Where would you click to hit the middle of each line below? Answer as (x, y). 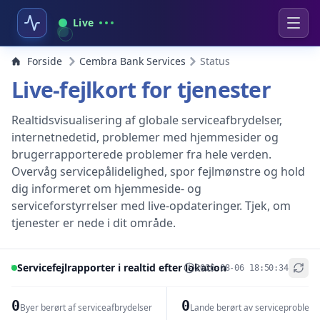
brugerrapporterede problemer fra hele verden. (141, 154)
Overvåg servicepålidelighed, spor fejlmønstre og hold (158, 171)
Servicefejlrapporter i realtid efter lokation (122, 267)
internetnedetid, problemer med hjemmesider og (145, 137)
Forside (45, 61)
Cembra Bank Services (132, 61)
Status (215, 61)
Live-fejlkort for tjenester (141, 90)
